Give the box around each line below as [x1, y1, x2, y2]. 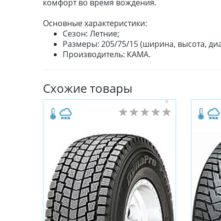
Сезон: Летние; [63, 28, 119, 39]
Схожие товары [43, 80, 132, 97]
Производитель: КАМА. [63, 49, 150, 60]
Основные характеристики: [43, 18, 147, 29]
